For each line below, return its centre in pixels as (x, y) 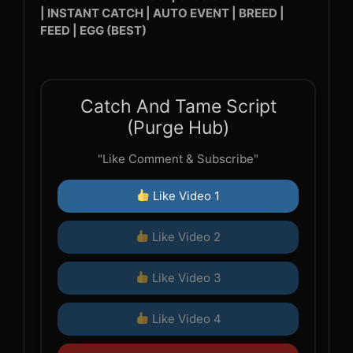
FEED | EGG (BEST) (93, 30)
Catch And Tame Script (178, 106)
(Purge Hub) (178, 127)
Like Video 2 (185, 236)
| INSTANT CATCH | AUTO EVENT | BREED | (162, 13)
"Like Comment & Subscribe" (178, 158)
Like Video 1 (185, 195)
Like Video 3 (185, 277)
